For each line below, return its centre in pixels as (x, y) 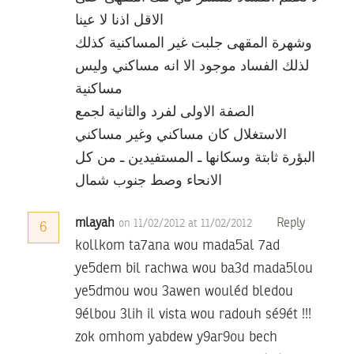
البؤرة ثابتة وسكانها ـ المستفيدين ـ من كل (195, 158)
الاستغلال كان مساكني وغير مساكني (181, 136)
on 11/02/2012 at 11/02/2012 (187, 224)
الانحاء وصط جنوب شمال (149, 181)
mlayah (95, 224)
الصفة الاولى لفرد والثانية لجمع (165, 113)
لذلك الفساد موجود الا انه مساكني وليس (192, 67)
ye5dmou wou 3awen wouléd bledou (184, 292)
